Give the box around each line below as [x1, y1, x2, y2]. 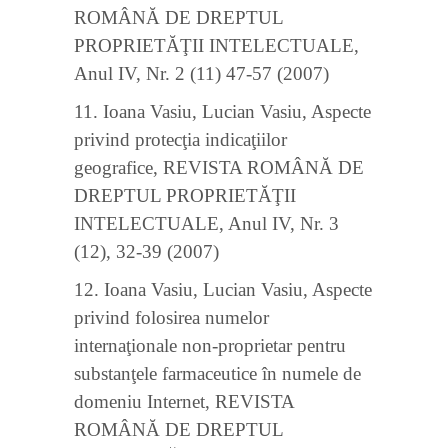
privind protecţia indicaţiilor [74, 129, 287, 150]
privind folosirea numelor [74, 307, 269, 328]
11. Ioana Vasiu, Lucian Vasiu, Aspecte [74, 101, 371, 122]
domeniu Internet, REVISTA [74, 391, 294, 412]
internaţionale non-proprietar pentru [74, 335, 346, 356]
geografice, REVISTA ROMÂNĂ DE [74, 157, 364, 178]
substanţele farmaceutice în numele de [74, 363, 361, 384]
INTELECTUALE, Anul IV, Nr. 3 [74, 213, 339, 234]
